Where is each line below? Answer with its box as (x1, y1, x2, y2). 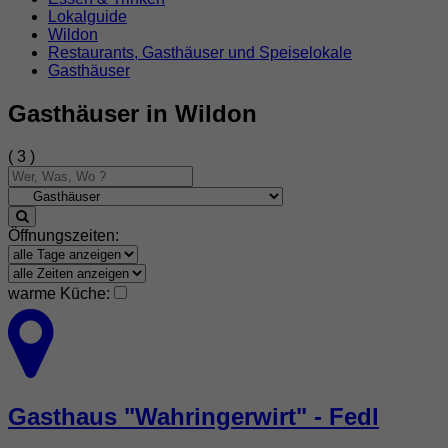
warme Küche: (8, 284, 110, 302)
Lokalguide (48, 8, 127, 25)
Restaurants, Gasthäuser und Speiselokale (48, 44, 352, 61)
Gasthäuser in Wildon (8, 99, 257, 127)
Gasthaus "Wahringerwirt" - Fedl (8, 402, 379, 430)
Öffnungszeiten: (8, 226, 119, 244)
